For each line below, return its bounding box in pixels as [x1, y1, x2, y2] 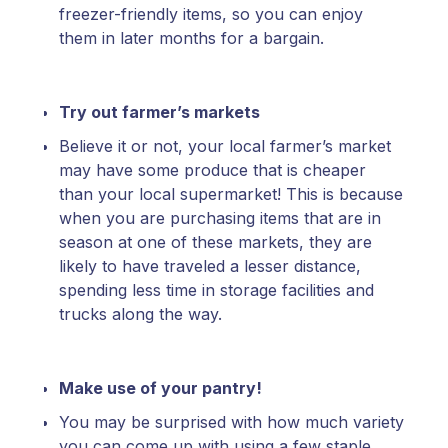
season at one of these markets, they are [59, 232, 372, 253]
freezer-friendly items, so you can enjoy [59, 4, 363, 25]
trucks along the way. [59, 304, 232, 325]
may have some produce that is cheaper [59, 160, 366, 181]
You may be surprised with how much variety [59, 412, 404, 433]
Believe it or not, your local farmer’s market [59, 136, 391, 157]
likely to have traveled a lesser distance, [59, 256, 361, 277]
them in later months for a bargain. [59, 28, 329, 49]
